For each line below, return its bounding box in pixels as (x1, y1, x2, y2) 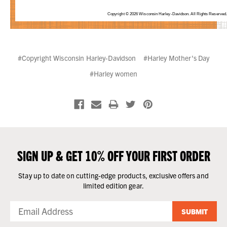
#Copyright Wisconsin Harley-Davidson (17, 53, 136, 62)
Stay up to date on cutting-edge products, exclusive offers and (18, 170, 209, 180)
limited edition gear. (83, 180, 144, 190)
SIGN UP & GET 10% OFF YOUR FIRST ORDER (17, 145, 210, 164)
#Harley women (89, 68, 138, 78)
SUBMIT (181, 206, 208, 216)
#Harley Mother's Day (143, 53, 210, 62)
